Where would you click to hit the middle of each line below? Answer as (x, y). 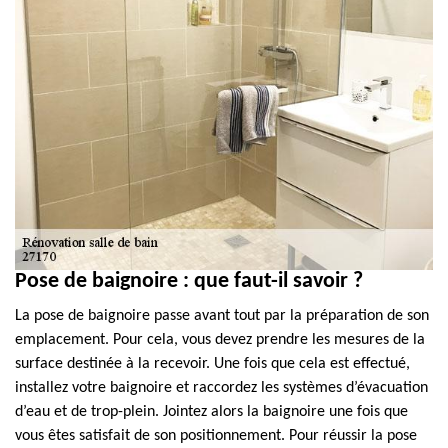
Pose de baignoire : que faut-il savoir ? (189, 281)
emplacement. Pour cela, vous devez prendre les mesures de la (220, 340)
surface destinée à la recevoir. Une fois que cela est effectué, (212, 364)
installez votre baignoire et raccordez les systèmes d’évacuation (221, 388)
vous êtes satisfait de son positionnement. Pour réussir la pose (216, 436)
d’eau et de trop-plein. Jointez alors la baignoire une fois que (211, 412)
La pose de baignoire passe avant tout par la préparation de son (222, 316)
